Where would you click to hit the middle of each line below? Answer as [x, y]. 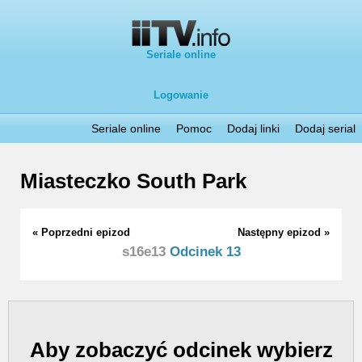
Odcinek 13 [203, 251]
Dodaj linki [253, 128]
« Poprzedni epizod [81, 232]
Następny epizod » [284, 232]
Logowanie [181, 95]
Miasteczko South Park [133, 181]
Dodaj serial [325, 128]
